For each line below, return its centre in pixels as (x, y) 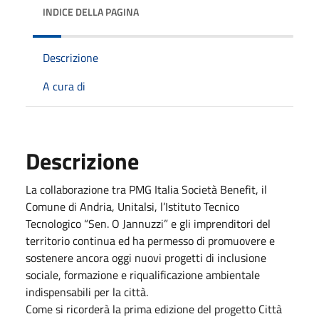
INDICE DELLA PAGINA (91, 12)
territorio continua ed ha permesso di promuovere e (150, 241)
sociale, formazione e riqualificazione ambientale (143, 275)
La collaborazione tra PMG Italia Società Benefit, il (146, 189)
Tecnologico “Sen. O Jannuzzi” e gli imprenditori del (148, 224)
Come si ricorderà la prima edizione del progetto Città (154, 309)
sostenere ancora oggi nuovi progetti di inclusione (146, 258)
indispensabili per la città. (87, 292)
